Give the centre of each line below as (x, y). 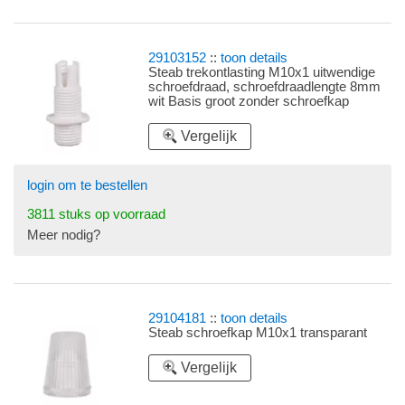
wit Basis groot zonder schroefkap (249, 101)
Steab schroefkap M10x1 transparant (258, 332)
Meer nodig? (64, 235)
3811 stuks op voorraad (96, 214)
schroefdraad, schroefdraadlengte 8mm (265, 86)
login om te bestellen (87, 185)
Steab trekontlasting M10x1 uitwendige (262, 72)
